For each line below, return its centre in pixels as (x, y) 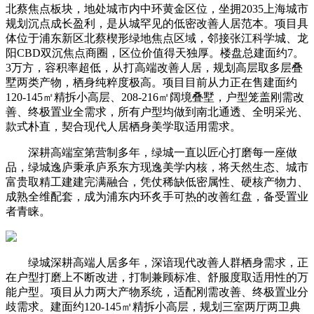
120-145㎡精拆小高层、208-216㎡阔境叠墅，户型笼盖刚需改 (155, 97)
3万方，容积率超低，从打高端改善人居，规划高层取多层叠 (154, 67)
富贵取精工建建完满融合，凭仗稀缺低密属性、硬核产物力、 (157, 182)
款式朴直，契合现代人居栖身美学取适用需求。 (123, 126)
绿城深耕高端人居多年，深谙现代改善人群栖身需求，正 (157, 262)
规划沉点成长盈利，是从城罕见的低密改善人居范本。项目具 (157, 23)
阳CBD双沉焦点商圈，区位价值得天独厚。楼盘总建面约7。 (155, 53)
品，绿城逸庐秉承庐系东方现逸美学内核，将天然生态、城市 (157, 167)
